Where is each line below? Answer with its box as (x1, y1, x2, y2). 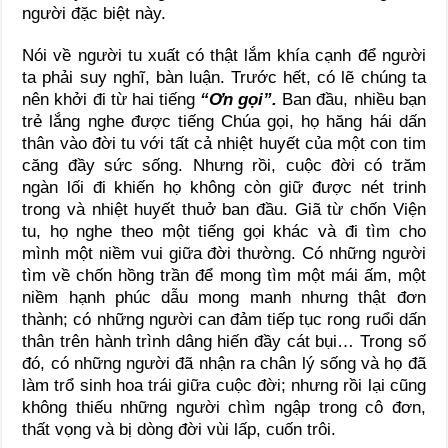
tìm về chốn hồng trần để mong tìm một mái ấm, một (22, 265, 426, 285)
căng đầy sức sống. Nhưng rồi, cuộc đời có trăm (22, 155, 426, 175)
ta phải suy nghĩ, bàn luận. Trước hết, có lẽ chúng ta (22, 67, 426, 87)
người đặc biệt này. (22, 3, 167, 23)
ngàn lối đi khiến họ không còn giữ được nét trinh (22, 177, 426, 197)
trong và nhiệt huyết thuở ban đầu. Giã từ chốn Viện (22, 199, 426, 219)
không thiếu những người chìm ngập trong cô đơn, (22, 397, 426, 417)
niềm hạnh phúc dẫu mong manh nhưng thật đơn (22, 287, 426, 307)
